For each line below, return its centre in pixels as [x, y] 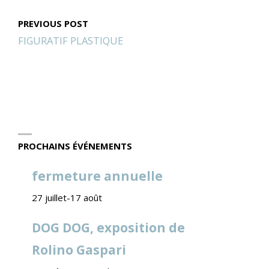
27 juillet [49, 197]
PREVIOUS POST [53, 24]
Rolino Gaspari [79, 250]
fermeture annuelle [97, 176]
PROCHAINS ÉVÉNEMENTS [75, 146]
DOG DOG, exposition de [108, 228]
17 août [86, 197]
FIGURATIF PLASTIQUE [71, 41]
